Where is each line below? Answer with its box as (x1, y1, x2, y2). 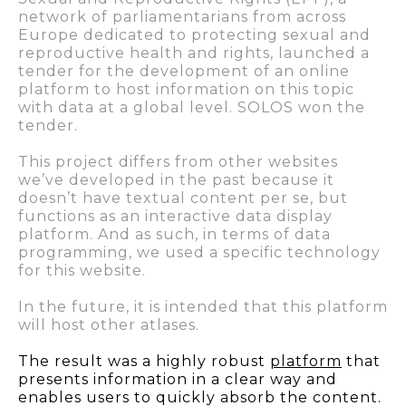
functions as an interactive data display (18, 207, 333, 225)
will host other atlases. (18, 315, 199, 333)
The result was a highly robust (18, 352, 270, 370)
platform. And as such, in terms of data (18, 225, 331, 243)
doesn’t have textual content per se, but (18, 188, 348, 207)
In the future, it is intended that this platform (18, 297, 388, 315)
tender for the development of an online (18, 62, 350, 80)
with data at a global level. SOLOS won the (18, 98, 365, 116)
